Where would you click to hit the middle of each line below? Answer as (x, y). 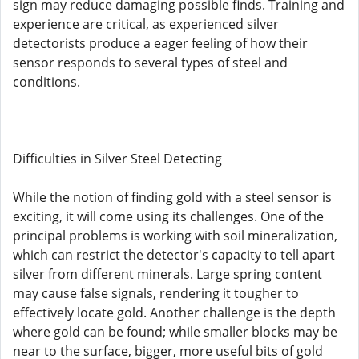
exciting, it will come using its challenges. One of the (168, 216)
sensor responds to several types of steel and (150, 63)
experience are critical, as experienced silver (146, 24)
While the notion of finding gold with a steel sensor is (172, 197)
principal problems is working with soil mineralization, (175, 236)
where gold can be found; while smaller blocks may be (175, 332)
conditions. (46, 82)
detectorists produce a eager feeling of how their (160, 43)
